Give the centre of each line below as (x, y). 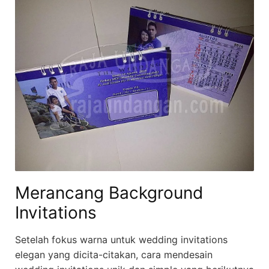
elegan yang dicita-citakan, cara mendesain (114, 254)
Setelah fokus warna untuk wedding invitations (121, 239)
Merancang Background (109, 192)
